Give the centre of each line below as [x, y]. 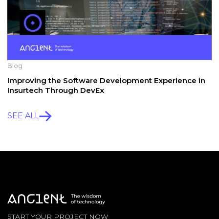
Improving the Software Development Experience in [106, 80]
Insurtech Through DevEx [56, 90]
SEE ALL [23, 116]
